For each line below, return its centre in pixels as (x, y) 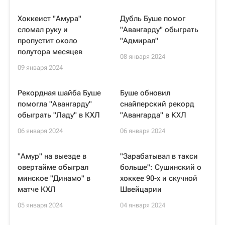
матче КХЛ (37, 189)
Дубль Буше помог (153, 19)
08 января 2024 (143, 57)
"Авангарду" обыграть (159, 30)
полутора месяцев (50, 52)
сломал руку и (43, 30)
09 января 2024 (40, 68)
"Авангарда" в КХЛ (153, 115)
